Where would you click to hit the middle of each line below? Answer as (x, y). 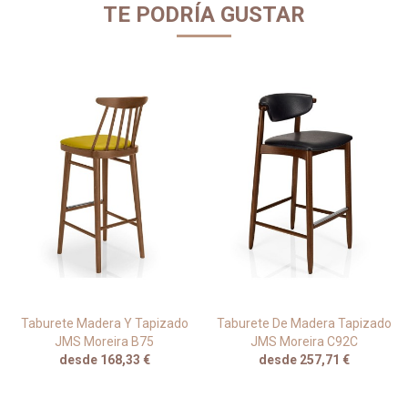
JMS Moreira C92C (304, 342)
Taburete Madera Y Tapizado (104, 324)
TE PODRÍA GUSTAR (204, 15)
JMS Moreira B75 (104, 342)
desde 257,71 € (304, 360)
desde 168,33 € (104, 360)
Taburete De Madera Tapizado (304, 324)
